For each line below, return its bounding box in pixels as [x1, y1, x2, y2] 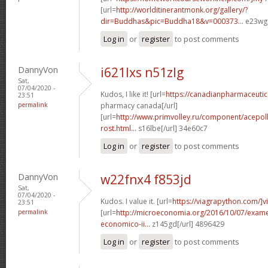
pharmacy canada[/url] [100, 100, 178, 111]
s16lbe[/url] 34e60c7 [136, 123, 208, 133]
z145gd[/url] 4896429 [150, 218, 224, 229]
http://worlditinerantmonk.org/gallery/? [116, 4, 248, 15]
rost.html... [100, 123, 136, 133]
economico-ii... [100, 218, 150, 229]
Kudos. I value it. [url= [100, 196, 172, 206]
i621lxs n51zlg [100, 63, 184, 81]
